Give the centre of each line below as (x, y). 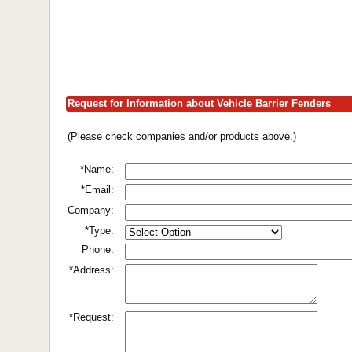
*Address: (92, 270)
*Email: (97, 190)
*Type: (99, 231)
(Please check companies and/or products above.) (182, 136)
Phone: (98, 249)
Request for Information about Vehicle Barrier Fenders (199, 103)
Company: (91, 210)
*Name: (97, 169)
